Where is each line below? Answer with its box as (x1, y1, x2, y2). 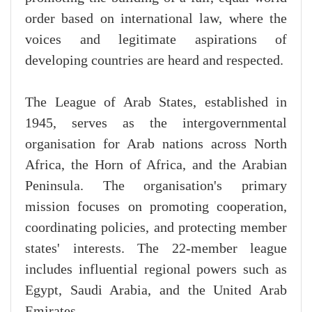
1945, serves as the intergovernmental (25, 115, 287, 131)
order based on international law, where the (25, 10, 287, 26)
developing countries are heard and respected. (25, 52, 283, 68)
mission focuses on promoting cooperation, (25, 198, 287, 214)
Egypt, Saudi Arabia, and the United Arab (25, 282, 287, 298)
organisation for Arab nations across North (25, 136, 287, 152)
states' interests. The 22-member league (25, 240, 287, 256)
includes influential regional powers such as (25, 261, 287, 277)
